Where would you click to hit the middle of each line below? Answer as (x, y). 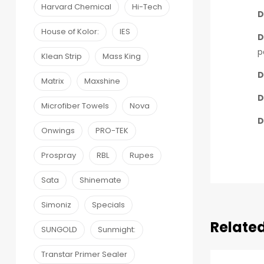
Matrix (52, 81)
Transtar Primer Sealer (84, 255)
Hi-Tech (147, 7)
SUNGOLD (59, 230)
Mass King (122, 57)
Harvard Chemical (76, 7)
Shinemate (100, 180)
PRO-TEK (112, 131)
